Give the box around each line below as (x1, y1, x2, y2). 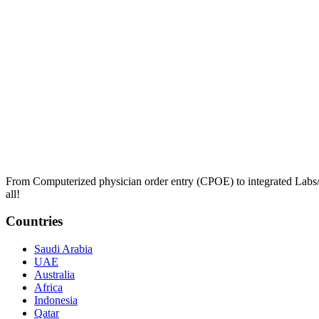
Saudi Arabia (34, 243, 93, 256)
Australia (34, 268, 75, 281)
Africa (34, 281, 63, 294)
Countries (6, 214, 63, 229)
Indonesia (34, 294, 78, 307)
